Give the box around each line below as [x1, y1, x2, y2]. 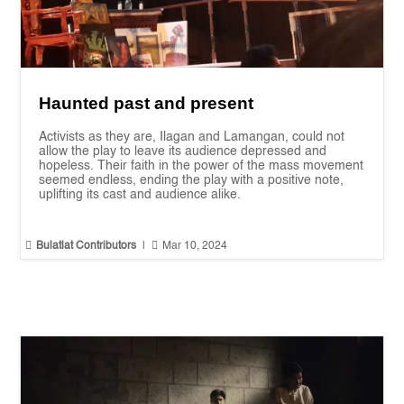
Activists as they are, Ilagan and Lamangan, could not [39, 130, 345, 143]
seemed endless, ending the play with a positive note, [39, 173, 344, 187]
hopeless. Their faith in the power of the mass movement [39, 159, 364, 172]
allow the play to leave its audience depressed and [39, 144, 327, 158]
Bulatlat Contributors [36, 240, 137, 252]
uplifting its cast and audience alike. [39, 188, 242, 201]
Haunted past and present [39, 93, 254, 113]
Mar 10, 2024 [162, 240, 228, 252]
